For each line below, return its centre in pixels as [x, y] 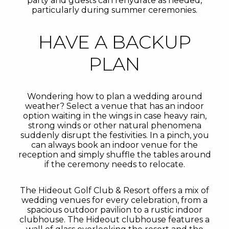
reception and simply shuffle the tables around [114, 155]
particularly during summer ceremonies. [114, 10]
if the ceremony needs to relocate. [114, 164]
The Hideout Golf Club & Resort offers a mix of [114, 190]
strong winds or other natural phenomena [114, 125]
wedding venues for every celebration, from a [114, 200]
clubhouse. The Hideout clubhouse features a [114, 220]
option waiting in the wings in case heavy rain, [114, 116]
